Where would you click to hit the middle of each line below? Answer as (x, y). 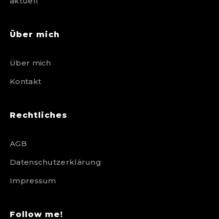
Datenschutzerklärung (55, 162)
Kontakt (26, 81)
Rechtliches (39, 115)
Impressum (33, 181)
